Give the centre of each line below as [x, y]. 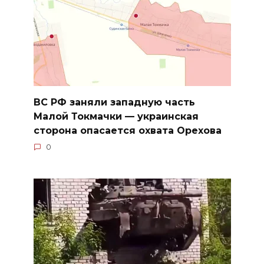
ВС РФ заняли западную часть [114, 102]
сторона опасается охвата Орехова [127, 130]
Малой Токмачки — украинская [116, 116]
